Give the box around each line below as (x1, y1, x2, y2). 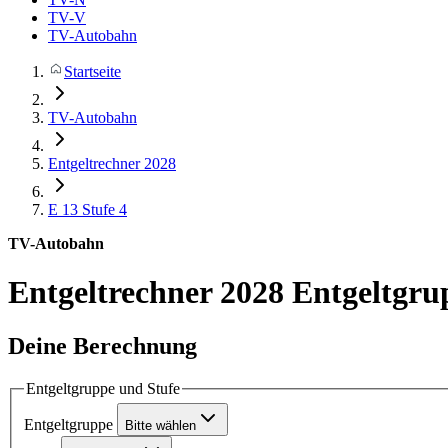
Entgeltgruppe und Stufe (26, 379, 180, 397)
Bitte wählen (125, 418, 196, 434)
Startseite (64, 63, 121, 80)
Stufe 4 (82, 201, 127, 218)
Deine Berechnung (8, 332, 197, 359)
